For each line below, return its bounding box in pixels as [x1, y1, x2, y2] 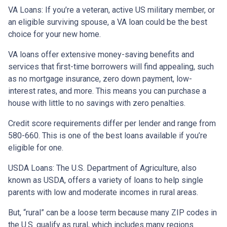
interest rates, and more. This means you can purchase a [8, 86, 206, 96]
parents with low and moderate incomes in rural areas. [8, 187, 198, 198]
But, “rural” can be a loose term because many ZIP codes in [8, 208, 217, 218]
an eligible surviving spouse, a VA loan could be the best [8, 17, 207, 27]
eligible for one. [8, 143, 63, 153]
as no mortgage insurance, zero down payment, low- [8, 74, 192, 84]
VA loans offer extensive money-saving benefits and [8, 50, 194, 60]
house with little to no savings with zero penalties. [8, 98, 187, 108]
